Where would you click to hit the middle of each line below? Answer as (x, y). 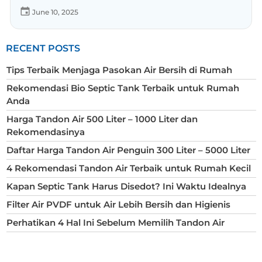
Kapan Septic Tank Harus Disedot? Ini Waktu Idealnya (126, 187)
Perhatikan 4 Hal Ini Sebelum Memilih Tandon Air (116, 223)
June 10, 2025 (55, 12)
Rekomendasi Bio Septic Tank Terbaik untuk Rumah (123, 88)
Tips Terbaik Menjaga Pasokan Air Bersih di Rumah (119, 70)
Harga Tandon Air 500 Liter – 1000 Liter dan (102, 119)
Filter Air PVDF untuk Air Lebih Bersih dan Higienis (118, 205)
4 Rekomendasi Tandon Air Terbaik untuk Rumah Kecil (129, 168)
